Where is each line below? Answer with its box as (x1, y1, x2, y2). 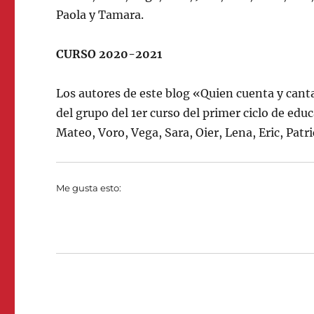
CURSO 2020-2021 (56, 47, 163, 61)
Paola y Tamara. (56, 8, 144, 22)
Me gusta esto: (56, 182, 122, 193)
